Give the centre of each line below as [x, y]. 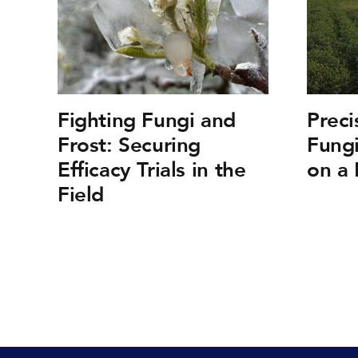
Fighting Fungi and [146, 120]
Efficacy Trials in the [151, 170]
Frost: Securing [129, 145]
